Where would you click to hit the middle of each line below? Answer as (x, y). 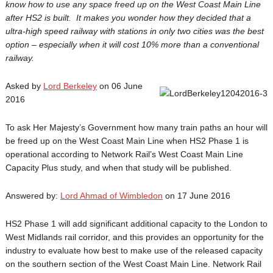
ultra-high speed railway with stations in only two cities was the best (134, 31)
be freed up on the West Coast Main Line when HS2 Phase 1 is (127, 141)
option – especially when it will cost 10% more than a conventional (132, 44)
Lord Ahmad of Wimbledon (111, 196)
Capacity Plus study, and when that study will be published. (118, 168)
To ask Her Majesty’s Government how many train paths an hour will (136, 127)
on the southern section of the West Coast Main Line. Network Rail (133, 264)
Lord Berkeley (70, 86)
